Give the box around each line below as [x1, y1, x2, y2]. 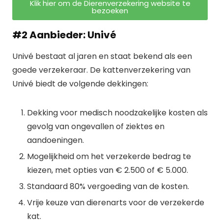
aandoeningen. [27, 135, 84, 146]
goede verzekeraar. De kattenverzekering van [12, 64, 191, 76]
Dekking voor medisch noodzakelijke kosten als [27, 107, 208, 118]
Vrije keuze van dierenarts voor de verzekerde [27, 197, 204, 208]
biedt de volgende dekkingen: [33, 78, 148, 89]
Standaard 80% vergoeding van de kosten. [27, 181, 189, 192]
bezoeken [92, 5, 128, 16]
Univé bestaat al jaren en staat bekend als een [12, 51, 192, 62]
